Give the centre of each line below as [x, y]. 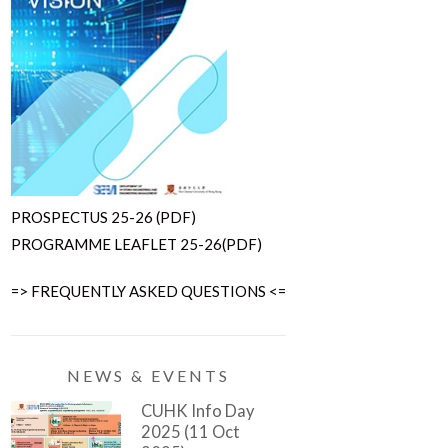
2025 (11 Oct [190, 431]
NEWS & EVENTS [148, 375]
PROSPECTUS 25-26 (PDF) [103, 216]
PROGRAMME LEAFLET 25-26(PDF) [136, 243]
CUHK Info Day [197, 410]
